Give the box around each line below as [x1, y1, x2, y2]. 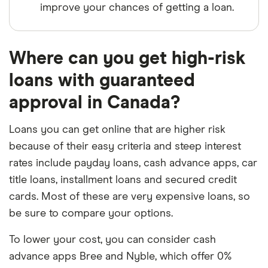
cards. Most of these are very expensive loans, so [9, 191, 250, 202]
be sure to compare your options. [9, 208, 173, 219]
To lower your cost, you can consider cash [9, 234, 216, 245]
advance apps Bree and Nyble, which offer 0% [9, 251, 232, 262]
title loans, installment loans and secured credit [9, 175, 237, 185]
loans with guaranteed [9, 72, 195, 90]
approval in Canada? [9, 94, 180, 112]
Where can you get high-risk [9, 50, 246, 68]
